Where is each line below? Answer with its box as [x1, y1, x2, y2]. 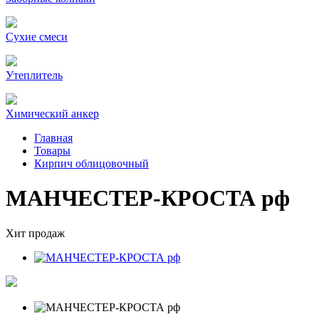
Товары [34, 145, 70, 157]
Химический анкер [6, 108, 99, 120]
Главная [34, 132, 73, 144]
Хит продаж [6, 226, 65, 239]
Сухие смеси [6, 31, 68, 43]
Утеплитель [6, 69, 63, 81]
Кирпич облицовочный [34, 157, 149, 169]
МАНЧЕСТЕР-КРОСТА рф [6, 185, 290, 211]
